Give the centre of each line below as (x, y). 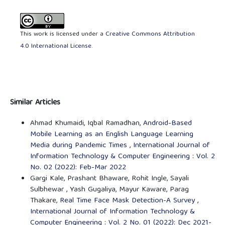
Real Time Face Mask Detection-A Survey (128, 201)
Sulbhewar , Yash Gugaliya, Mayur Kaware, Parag (109, 190)
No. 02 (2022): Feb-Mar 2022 (78, 168)
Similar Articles (35, 103)
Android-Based (167, 124)
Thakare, (45, 201)
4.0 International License (56, 47)
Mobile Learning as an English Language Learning (111, 135)
